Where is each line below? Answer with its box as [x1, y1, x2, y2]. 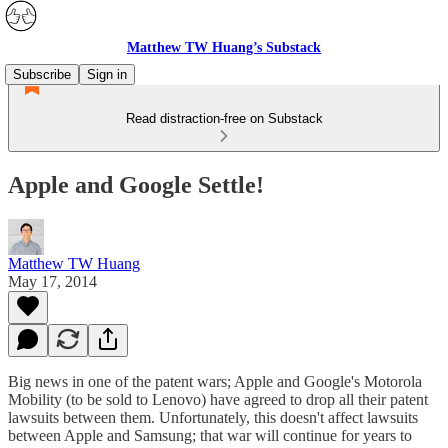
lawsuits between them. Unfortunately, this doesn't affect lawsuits [8, 408, 418, 426]
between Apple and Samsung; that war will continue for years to [8, 426, 412, 444]
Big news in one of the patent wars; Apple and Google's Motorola [8, 372, 422, 390]
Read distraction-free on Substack [125, 111, 323, 126]
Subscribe [13, 67, 71, 82]
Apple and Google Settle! [8, 171, 264, 198]
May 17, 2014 [8, 272, 97, 290]
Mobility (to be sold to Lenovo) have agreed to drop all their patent [8, 390, 428, 408]
